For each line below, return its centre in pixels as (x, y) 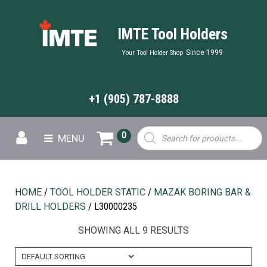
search (149, 138)
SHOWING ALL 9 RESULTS (133, 230)
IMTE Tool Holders (172, 34)
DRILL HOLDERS (50, 207)
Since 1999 (204, 53)
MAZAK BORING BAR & (202, 192)
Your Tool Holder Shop (152, 53)
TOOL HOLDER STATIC (98, 192)
